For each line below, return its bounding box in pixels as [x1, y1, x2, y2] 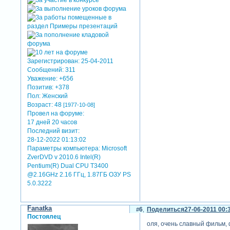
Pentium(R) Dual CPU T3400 [27, 162, 109, 170]
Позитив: [27, 84, 54, 91]
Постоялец [27, 213, 61, 220]
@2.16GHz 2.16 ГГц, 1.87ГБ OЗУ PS [27, 171, 131, 179]
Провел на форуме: [27, 110, 85, 118]
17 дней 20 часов [27, 119, 78, 126]
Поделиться [146, 205, 184, 213]
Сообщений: [27, 66, 64, 74]
